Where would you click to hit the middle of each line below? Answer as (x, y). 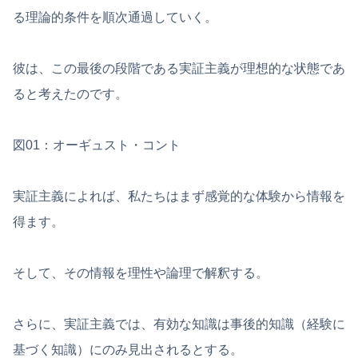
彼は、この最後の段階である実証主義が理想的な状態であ (179, 68)
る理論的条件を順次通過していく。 (115, 17)
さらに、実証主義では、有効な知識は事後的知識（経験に (179, 324)
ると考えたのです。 (70, 93)
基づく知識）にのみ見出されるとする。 (128, 349)
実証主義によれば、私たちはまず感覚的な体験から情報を (179, 196)
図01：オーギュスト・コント (97, 145)
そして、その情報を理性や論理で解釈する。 (141, 272)
